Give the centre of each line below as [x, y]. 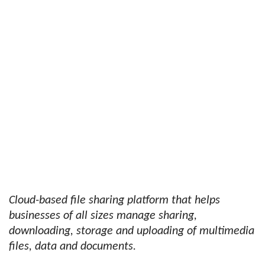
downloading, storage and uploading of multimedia [132, 231]
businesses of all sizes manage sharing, [103, 216]
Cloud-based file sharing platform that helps [114, 201]
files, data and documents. [72, 247]
